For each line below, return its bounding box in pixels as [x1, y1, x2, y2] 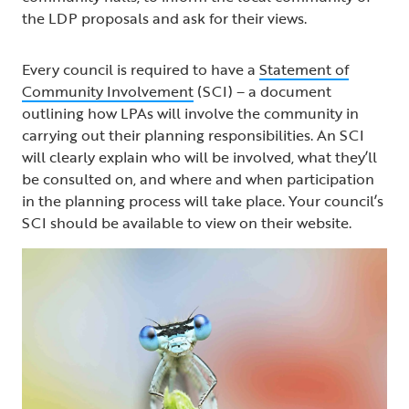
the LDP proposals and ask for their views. [22, 6, 314, 29]
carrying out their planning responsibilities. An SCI [22, 123, 364, 146]
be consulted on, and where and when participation [22, 167, 374, 190]
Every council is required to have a [22, 58, 259, 80]
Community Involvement [22, 79, 194, 102]
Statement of [259, 58, 349, 80]
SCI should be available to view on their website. [22, 211, 359, 234]
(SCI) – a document [194, 79, 331, 102]
